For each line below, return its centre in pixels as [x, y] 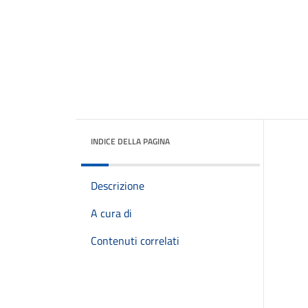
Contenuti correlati [135, 241]
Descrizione [118, 186]
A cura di [111, 213]
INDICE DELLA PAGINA [130, 141]
